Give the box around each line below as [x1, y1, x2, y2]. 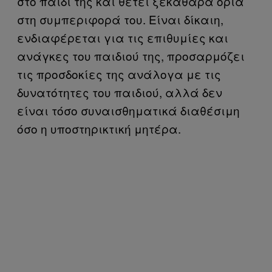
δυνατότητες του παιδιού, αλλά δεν [17, 84, 222, 100]
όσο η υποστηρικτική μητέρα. [17, 120, 181, 137]
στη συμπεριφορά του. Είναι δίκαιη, [17, 11, 223, 27]
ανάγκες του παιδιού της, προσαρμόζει [17, 47, 245, 64]
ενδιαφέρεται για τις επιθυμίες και [17, 29, 228, 46]
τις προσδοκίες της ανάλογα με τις [17, 66, 221, 82]
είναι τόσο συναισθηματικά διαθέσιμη [17, 102, 240, 118]
